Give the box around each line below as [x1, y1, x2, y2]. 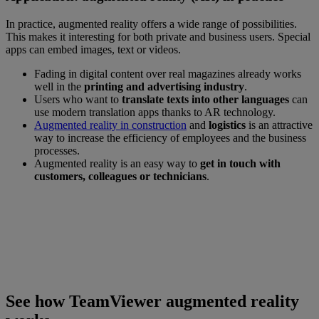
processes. [34, 144, 80, 157]
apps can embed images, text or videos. [6, 43, 181, 56]
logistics [206, 118, 246, 131]
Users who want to [34, 93, 122, 105]
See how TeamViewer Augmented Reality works [52, 194, 267, 206]
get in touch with [200, 157, 281, 169]
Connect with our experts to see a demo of [7, 219, 312, 239]
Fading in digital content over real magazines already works [34, 67, 301, 80]
